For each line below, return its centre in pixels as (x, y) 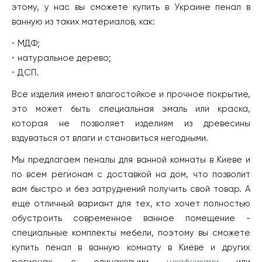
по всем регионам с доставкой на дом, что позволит (131, 174)
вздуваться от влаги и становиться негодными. (110, 138)
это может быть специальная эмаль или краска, (131, 109)
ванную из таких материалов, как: (83, 22)
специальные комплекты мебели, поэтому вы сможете (131, 233)
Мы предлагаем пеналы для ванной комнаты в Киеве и (131, 160)
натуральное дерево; (65, 58)
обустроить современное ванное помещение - (131, 218)
